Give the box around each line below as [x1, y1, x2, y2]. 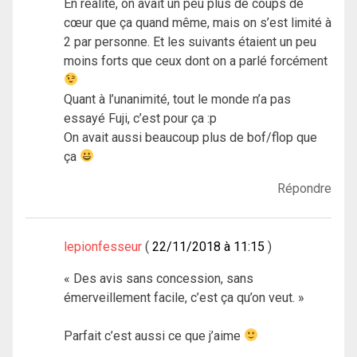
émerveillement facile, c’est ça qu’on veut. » [64, 289, 304, 305]
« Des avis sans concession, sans [64, 270, 253, 286]
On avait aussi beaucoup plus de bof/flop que [64, 129, 317, 145]
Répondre [277, 180, 331, 196]
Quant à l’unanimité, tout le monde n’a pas [64, 91, 291, 107]
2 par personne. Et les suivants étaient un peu [64, 33, 316, 49]
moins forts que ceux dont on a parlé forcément [64, 53, 328, 69]
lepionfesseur [64, 238, 142, 254]
